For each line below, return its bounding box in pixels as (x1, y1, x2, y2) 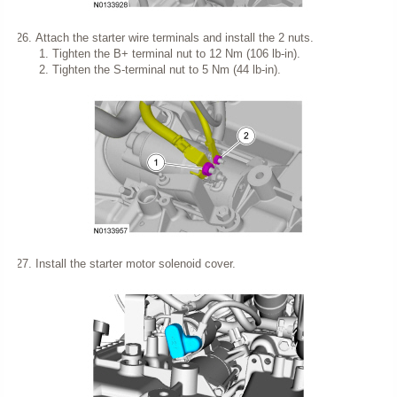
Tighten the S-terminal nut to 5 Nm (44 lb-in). (52, 62, 281, 76)
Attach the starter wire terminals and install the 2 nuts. (35, 30, 314, 44)
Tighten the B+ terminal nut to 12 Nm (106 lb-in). (52, 46, 300, 60)
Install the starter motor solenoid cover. (35, 256, 236, 270)
